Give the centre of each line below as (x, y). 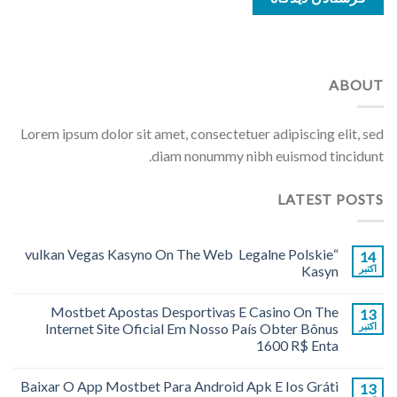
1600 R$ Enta (297, 345)
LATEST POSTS (331, 199)
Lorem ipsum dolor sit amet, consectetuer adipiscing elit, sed (202, 134)
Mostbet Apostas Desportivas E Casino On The (195, 311)
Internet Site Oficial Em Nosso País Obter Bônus (192, 328)
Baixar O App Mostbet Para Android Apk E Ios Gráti (179, 385)
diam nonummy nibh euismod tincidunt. (268, 156)
